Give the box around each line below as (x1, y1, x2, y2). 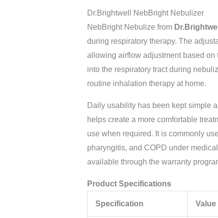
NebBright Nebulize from (87, 23, 174, 32)
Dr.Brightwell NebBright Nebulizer (87, 9, 204, 18)
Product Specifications (87, 180, 171, 188)
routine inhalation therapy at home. (87, 79, 206, 88)
